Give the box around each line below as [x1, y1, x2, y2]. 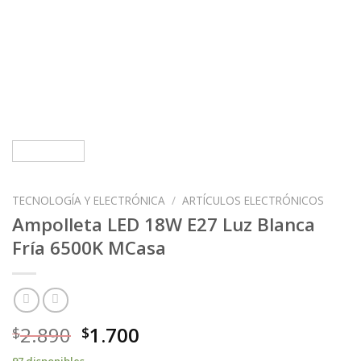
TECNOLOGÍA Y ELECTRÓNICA [12, 193, 165, 208]
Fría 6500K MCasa [12, 234, 166, 260]
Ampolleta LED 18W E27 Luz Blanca [12, 211, 315, 237]
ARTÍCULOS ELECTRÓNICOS [182, 193, 325, 208]
